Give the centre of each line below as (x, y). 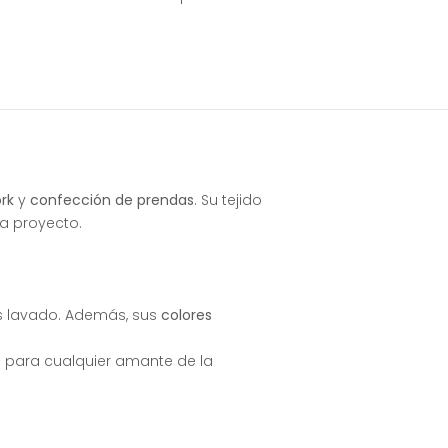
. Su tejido (228, 200)
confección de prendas (112, 200)
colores (186, 315)
